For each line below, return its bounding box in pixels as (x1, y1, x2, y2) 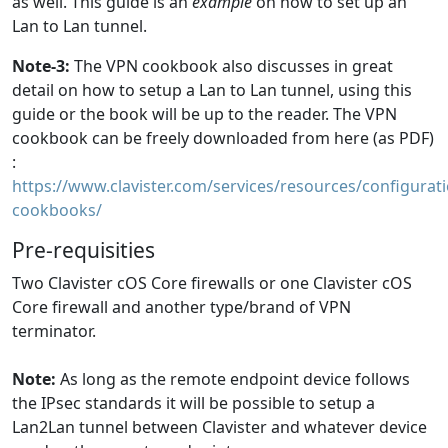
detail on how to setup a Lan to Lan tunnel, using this (12, 79, 412, 101)
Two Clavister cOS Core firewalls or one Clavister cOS (12, 272, 412, 294)
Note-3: (12, 55, 70, 77)
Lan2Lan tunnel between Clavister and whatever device (12, 416, 427, 438)
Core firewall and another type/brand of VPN (12, 296, 351, 318)
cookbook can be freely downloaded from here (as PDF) (12, 127, 434, 149)
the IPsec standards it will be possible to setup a (12, 392, 375, 414)
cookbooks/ (12, 199, 102, 221)
